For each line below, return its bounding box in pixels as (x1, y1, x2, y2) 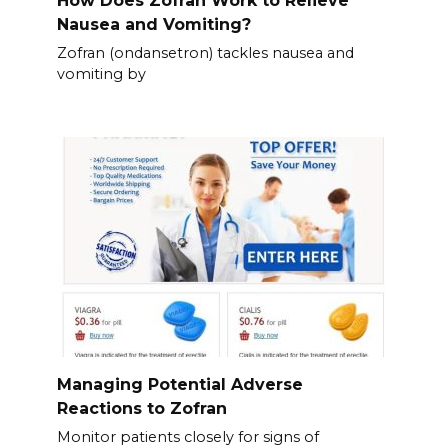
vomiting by (56, 65, 146, 84)
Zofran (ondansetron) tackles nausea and (56, 44, 354, 63)
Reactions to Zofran (56, 398, 227, 418)
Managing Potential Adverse (56, 374, 303, 394)
